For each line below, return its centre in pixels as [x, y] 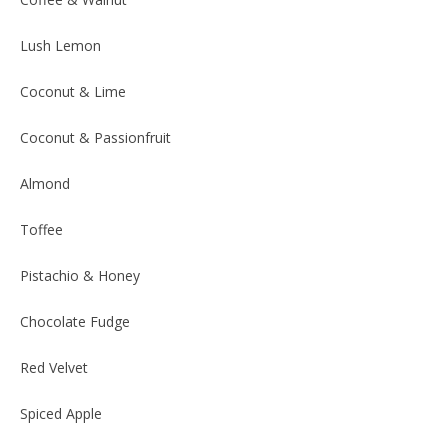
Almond [45, 183]
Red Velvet [54, 367]
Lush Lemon [60, 45]
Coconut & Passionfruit [95, 137]
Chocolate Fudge [75, 321]
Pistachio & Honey [80, 275]
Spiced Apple [61, 413]
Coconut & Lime [73, 91]
